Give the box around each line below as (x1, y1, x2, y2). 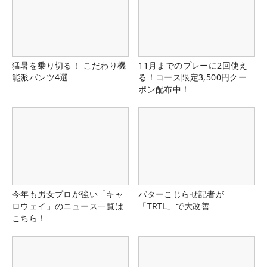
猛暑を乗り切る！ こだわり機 (12, 59, 126, 71)
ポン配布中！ (138, 83, 190, 95)
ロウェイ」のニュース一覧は (12, 200, 124, 212)
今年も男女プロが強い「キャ (12, 188, 124, 200)
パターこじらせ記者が (138, 188, 225, 200)
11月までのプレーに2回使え (138, 59, 248, 71)
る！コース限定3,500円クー (138, 71, 247, 83)
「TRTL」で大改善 (138, 200, 210, 212)
